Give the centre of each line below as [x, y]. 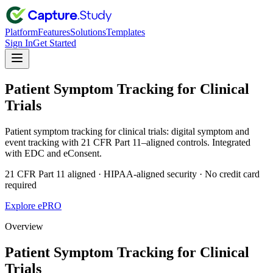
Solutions [88, 32]
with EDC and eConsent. [53, 153]
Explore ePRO [33, 205]
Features [54, 32]
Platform [21, 32]
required [21, 185]
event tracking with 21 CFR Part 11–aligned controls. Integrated [128, 142]
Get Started [55, 43]
